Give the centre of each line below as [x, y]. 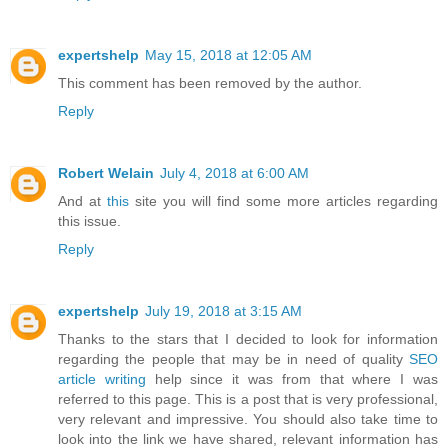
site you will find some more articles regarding [283, 201]
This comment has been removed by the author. [210, 83]
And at [82, 201]
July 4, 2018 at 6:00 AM [234, 173]
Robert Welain [106, 173]
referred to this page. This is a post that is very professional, [248, 399]
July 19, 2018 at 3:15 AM [223, 311]
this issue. [89, 221]
